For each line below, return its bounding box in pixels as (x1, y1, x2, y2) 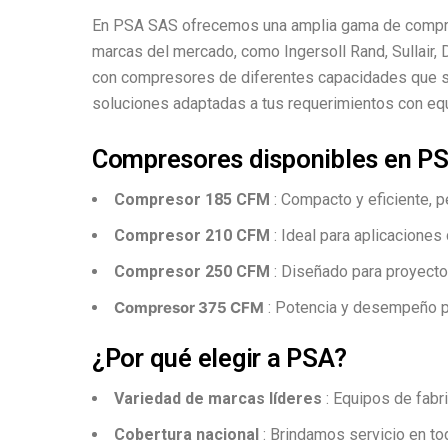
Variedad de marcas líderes (114, 389, 322, 409)
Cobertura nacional (114, 425, 259, 445)
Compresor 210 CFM (114, 226, 270, 246)
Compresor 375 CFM (114, 298, 264, 318)
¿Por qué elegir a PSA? (92, 343, 347, 374)
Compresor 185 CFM (114, 190, 270, 210)
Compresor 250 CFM (114, 262, 270, 282)
